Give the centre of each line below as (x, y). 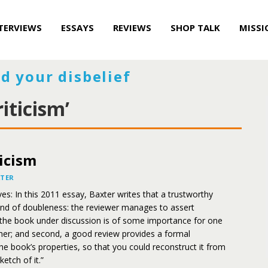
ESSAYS (77, 28)
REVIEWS (132, 28)
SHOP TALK (195, 28)
